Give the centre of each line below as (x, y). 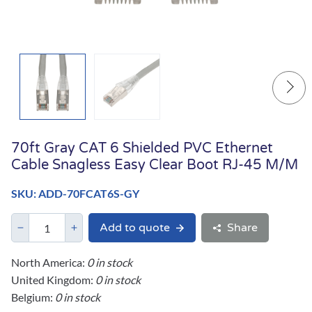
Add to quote (135, 228)
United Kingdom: (53, 280)
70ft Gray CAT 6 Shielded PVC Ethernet (142, 149)
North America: (49, 263)
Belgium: (33, 297)
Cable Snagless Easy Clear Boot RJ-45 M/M (155, 165)
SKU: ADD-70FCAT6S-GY (75, 194)
